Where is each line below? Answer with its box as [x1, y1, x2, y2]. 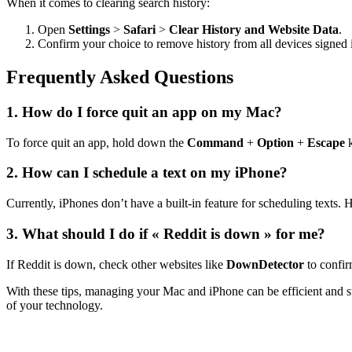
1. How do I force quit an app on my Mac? [6, 104, 282, 121]
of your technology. [6, 298, 103, 312]
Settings [68, 23, 110, 37]
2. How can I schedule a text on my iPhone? [6, 164, 288, 181]
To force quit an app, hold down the [6, 135, 187, 149]
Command [187, 135, 244, 149]
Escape [307, 135, 345, 149]
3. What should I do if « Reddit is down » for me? [6, 225, 325, 242]
